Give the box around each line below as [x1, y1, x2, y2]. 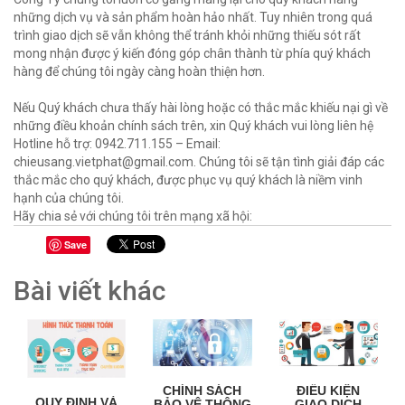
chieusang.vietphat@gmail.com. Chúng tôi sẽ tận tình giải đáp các [14, 155, 384, 170]
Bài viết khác [14, 275, 165, 307]
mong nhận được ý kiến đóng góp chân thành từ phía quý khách [14, 46, 371, 61]
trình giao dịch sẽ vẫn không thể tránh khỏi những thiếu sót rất [14, 28, 361, 43]
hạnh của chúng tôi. [14, 191, 124, 206]
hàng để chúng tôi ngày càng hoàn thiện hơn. [14, 64, 265, 80]
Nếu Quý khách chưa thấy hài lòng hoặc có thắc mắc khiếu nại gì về [14, 100, 388, 116]
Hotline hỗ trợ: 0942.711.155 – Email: [14, 137, 221, 152]
